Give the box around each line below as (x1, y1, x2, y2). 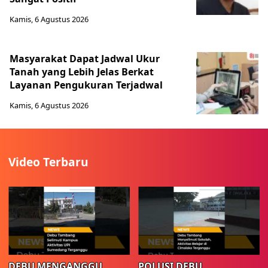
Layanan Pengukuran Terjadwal (10, 78, 163, 92)
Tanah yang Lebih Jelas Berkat (10, 65, 154, 78)
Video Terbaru (8, 154, 89, 170)
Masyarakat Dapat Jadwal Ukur (10, 52, 160, 65)
